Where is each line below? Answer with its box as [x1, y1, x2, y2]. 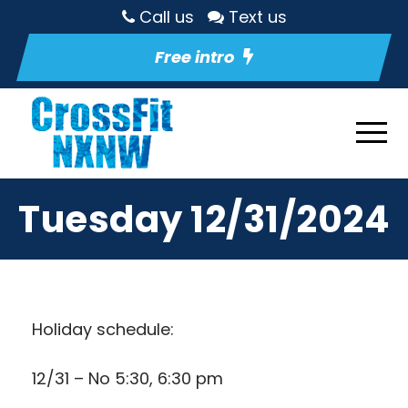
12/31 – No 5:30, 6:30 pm [32, 367, 223, 390]
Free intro [155, 46, 234, 68]
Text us [228, 5, 287, 28]
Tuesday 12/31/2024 [18, 194, 390, 245]
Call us [138, 5, 194, 28]
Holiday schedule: [32, 318, 174, 341]
